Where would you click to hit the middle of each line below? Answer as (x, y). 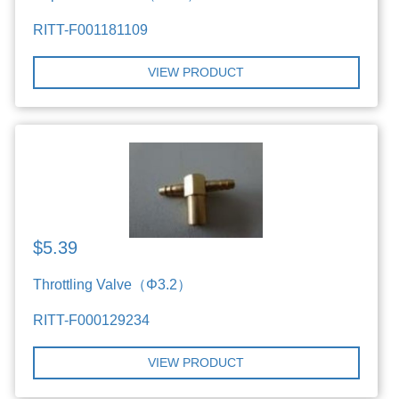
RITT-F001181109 (91, 29)
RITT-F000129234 (92, 320)
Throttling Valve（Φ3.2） (113, 284)
